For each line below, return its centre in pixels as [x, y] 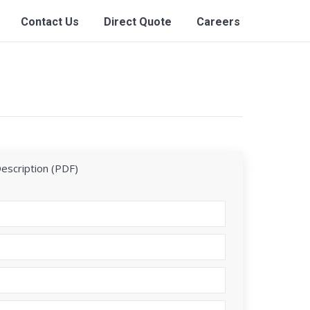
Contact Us [50, 22]
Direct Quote [138, 22]
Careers [218, 22]
